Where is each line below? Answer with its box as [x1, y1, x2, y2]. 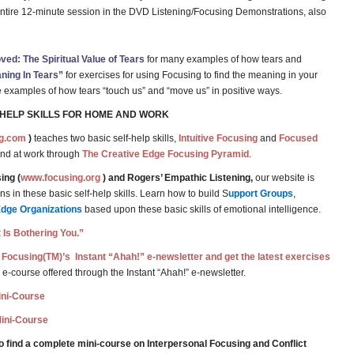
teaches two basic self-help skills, [32, 133, 179, 144]
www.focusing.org [21, 172, 100, 183]
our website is [253, 172, 314, 183]
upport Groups [228, 188, 293, 199]
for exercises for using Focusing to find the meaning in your [66, 70, 318, 81]
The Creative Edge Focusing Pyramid [82, 149, 249, 160]
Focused [279, 133, 318, 144]
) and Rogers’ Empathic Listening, [100, 172, 253, 183]
